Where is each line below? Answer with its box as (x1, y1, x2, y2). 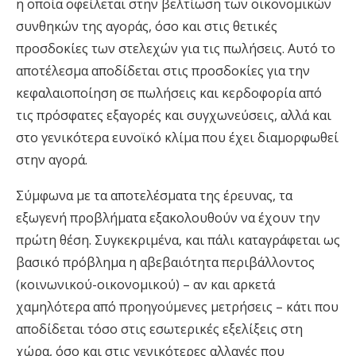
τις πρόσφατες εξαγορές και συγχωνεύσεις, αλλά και (16, 106, 331, 125)
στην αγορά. (16, 151, 87, 169)
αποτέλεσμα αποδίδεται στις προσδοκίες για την (16, 62, 310, 80)
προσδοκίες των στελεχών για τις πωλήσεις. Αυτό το (16, 40, 335, 58)
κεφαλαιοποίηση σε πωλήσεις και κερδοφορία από (16, 84, 322, 103)
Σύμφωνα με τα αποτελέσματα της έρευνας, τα (16, 187, 292, 205)
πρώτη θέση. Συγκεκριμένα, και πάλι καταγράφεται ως (16, 231, 340, 250)
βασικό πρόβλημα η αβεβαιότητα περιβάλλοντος (16, 253, 315, 272)
